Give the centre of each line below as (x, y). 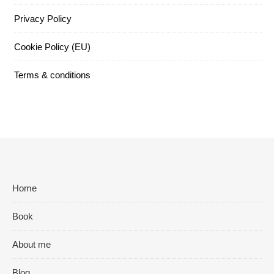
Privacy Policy (43, 19)
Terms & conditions (52, 75)
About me (31, 244)
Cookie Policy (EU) (52, 47)
